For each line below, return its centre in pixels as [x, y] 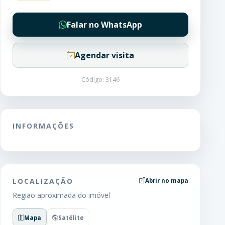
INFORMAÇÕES [43, 126]
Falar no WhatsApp [104, 25]
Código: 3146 [100, 80]
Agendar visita [104, 55]
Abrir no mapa [167, 181]
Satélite [71, 217]
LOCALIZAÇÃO [43, 181]
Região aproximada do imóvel [61, 195]
